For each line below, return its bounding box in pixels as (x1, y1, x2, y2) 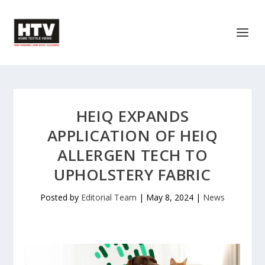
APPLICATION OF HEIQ (47, 125, 218, 146)
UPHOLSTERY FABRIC (54, 164, 211, 185)
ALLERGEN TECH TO (57, 144, 208, 166)
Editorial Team (81, 192, 137, 203)
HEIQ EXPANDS (76, 105, 189, 127)
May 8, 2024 (146, 192, 193, 203)
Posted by (40, 192, 81, 203)
